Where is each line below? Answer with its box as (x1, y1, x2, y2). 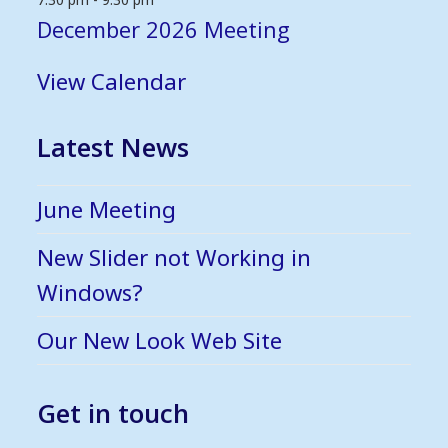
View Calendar (37, 65, 187, 96)
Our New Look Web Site (37, 324, 283, 355)
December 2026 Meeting (37, 13, 291, 44)
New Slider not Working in (37, 241, 312, 272)
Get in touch (37, 394, 190, 431)
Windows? (37, 276, 144, 307)
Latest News (37, 128, 190, 165)
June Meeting (37, 193, 177, 224)
